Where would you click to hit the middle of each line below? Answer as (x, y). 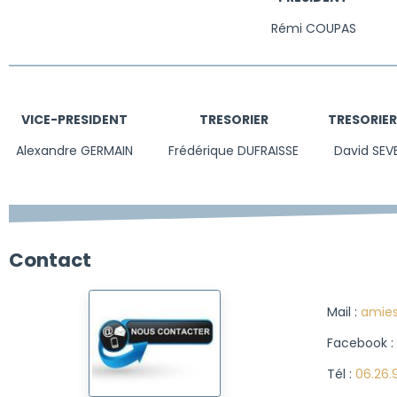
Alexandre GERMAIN (75, 150)
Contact (50, 260)
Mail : (343, 311)
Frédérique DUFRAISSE (234, 150)
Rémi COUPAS (313, 28)
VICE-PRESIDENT (75, 119)
